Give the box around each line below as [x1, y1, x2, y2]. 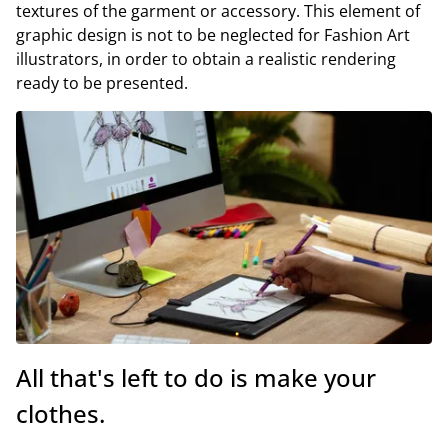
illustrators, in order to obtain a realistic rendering [16, 47, 396, 70]
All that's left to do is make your [16, 361, 376, 395]
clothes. [16, 397, 105, 431]
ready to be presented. [16, 71, 188, 94]
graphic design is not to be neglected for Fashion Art [16, 23, 410, 46]
